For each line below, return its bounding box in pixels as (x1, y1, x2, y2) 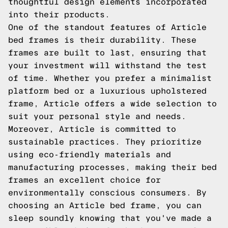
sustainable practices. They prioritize (8, 137, 202, 146)
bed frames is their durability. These (8, 36, 196, 44)
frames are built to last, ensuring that (8, 48, 207, 57)
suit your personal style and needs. (8, 112, 186, 121)
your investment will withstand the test (8, 61, 207, 70)
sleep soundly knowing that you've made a (8, 214, 212, 222)
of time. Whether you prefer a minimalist (8, 74, 212, 82)
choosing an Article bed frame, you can (8, 201, 202, 210)
